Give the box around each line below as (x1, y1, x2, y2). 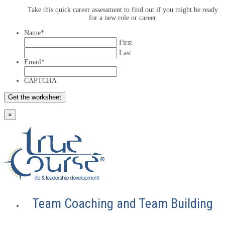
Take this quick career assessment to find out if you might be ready (27, 6, 218, 14)
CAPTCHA (24, 76, 57, 84)
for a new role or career (89, 14, 156, 22)
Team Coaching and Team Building (32, 195, 213, 211)
